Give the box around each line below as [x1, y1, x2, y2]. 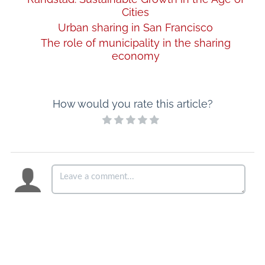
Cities [122, 6, 149, 18]
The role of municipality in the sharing [40, 37, 231, 49]
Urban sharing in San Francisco [58, 21, 213, 34]
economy [111, 50, 160, 62]
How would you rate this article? [52, 98, 213, 110]
